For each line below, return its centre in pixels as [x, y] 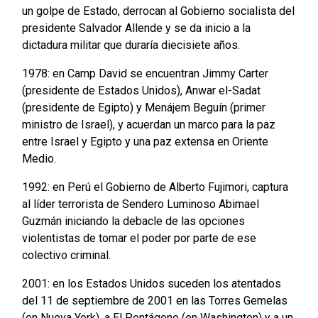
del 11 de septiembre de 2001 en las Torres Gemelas [154, 301]
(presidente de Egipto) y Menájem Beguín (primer [143, 108]
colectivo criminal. [66, 256]
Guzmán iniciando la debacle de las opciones [133, 221]
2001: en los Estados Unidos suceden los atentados [151, 284]
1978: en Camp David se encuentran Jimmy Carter [145, 74]
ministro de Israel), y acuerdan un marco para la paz [148, 125]
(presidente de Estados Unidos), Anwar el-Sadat [141, 91]
